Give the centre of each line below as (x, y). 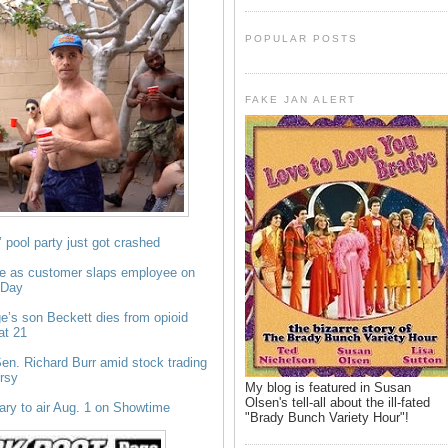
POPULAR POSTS (302, 38)
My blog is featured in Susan (328, 387)
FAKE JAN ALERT (301, 100)
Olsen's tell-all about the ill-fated (337, 402)
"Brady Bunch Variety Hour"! (327, 417)
